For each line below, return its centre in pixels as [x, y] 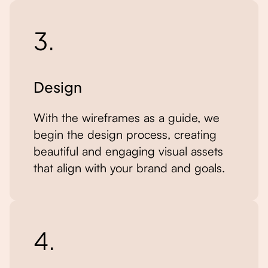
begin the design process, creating [125, 134]
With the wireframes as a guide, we [127, 118]
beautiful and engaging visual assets [128, 151]
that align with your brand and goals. [129, 168]
